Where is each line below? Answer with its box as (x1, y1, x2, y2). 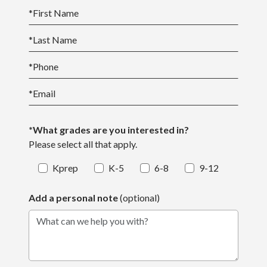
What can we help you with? (28, 222, 140, 234)
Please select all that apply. (29, 138, 137, 150)
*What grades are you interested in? (29, 124, 189, 135)
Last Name (33, 34, 77, 45)
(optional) (120, 192, 160, 203)
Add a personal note (29, 192, 120, 203)
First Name (33, 7, 79, 18)
